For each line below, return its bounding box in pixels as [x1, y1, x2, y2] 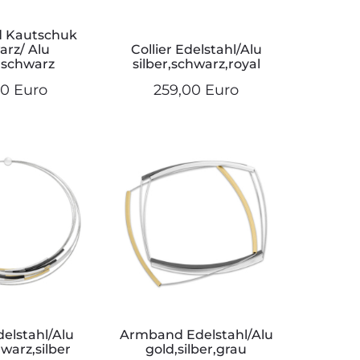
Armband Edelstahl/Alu [119, 327, 273, 343]
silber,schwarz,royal [132, 56, 260, 72]
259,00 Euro [153, 81, 239, 100]
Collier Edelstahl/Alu [130, 42, 262, 58]
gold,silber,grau [145, 342, 247, 358]
